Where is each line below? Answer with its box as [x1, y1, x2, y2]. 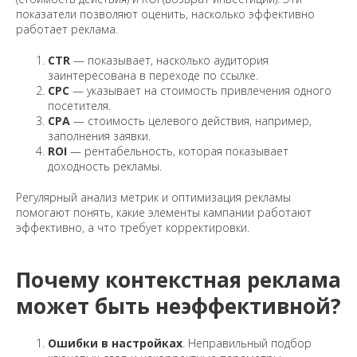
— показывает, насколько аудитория [70, 53, 269, 69]
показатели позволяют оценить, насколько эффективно [16, 6, 315, 22]
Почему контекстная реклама [16, 265, 341, 295]
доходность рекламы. [48, 159, 162, 175]
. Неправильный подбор [182, 335, 312, 351]
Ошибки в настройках [48, 335, 182, 351]
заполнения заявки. [48, 128, 151, 144]
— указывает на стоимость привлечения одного [69, 83, 331, 99]
